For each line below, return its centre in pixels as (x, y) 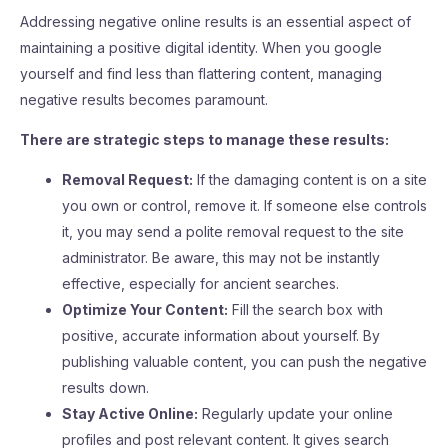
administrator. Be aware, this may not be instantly (221, 257)
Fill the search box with (305, 309)
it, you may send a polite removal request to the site (233, 231)
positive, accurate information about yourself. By (221, 335)
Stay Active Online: (130, 413)
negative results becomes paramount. (144, 99)
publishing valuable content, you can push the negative (244, 361)
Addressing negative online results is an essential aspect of (215, 21)
